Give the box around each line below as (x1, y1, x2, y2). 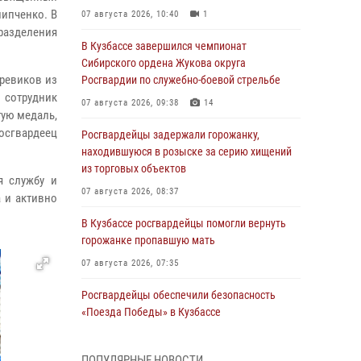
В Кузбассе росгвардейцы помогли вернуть (81, 217, 286, 230)
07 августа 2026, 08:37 (81, 186, 179, 197)
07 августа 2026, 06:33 (81, 330, 179, 340)
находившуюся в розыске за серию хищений (81, 145, 292, 158)
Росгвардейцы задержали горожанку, (81, 128, 259, 141)
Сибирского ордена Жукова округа (81, 56, 246, 69)
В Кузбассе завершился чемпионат (81, 39, 247, 52)
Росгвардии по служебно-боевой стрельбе (81, 73, 280, 86)
